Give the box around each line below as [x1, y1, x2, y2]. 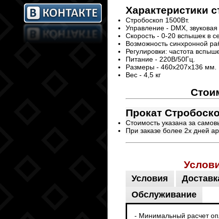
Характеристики [126, 4, 211, 16]
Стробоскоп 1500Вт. [126, 16, 189, 24]
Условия [131, 174, 168, 183]
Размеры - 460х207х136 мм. [126, 63, 217, 71]
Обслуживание [131, 190, 197, 199]
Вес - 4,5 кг [126, 71, 161, 79]
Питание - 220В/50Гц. [126, 55, 195, 63]
